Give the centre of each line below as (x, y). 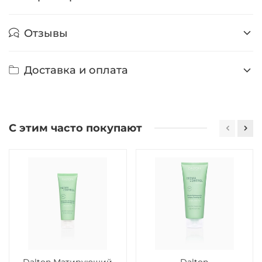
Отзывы (46, 33)
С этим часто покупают (75, 128)
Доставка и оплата (76, 70)
